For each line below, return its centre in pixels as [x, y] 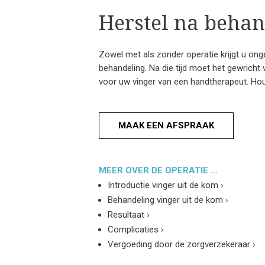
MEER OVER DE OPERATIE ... [158, 171]
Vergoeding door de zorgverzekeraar [180, 245]
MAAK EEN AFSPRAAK [166, 125]
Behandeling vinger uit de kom [166, 200]
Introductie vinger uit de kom [164, 185]
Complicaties [134, 230]
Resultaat [127, 215]
